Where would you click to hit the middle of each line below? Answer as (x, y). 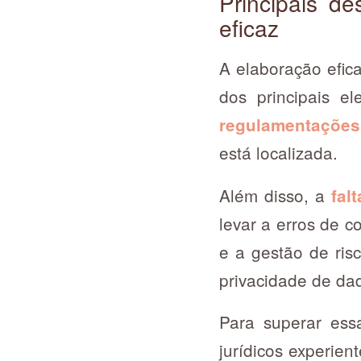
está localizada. (281, 153)
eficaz (249, 27)
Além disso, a (275, 195)
